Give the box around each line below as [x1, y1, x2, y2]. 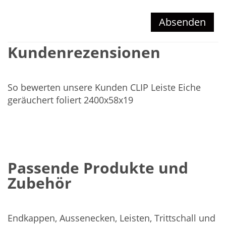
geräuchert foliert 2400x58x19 [8, 93, 133, 106]
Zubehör [8, 172, 72, 193]
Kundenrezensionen [8, 41, 160, 63]
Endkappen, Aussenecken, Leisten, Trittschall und [8, 211, 215, 224]
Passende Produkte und [8, 157, 188, 178]
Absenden [159, 15, 206, 29]
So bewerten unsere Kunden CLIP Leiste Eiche [8, 81, 201, 93]
